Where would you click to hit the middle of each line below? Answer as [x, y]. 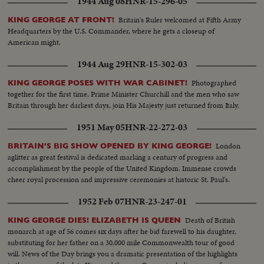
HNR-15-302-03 [156, 65]
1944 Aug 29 [101, 65]
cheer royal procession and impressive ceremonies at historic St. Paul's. [119, 180]
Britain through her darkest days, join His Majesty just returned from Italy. [124, 105]
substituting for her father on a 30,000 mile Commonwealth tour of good [121, 243]
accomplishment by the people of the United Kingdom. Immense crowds [122, 169]
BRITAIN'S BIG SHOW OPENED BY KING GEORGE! [110, 146]
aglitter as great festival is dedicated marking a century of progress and [118, 157]
